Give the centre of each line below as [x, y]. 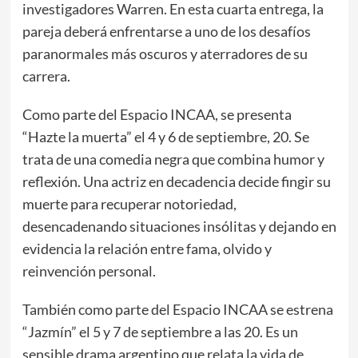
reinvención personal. [89, 270]
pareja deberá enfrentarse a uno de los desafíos [166, 31]
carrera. [46, 76]
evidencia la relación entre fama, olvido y [147, 248]
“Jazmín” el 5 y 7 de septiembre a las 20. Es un [160, 331]
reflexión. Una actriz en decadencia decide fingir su [176, 181]
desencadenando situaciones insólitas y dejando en [179, 226]
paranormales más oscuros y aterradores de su [165, 53]
